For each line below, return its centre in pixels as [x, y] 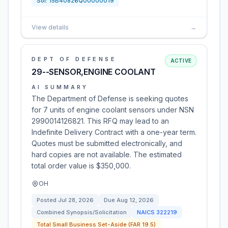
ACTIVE [181, 61]
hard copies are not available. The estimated [107, 154]
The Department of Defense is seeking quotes [110, 98]
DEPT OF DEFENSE [74, 59]
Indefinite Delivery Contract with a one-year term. [114, 132]
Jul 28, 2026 [76, 200]
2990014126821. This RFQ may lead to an [100, 121]
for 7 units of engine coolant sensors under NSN [113, 110]
